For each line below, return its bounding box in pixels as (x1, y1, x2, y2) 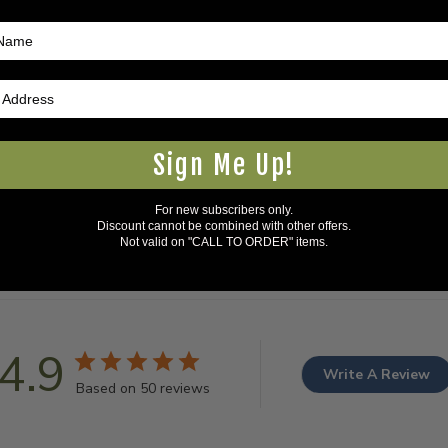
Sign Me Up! (153, 148, 295, 181)
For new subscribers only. (155, 202, 293, 217)
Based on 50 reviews (75, 379, 210, 398)
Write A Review (323, 364, 430, 384)
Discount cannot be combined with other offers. (97, 218, 351, 233)
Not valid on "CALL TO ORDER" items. (120, 234, 328, 249)
